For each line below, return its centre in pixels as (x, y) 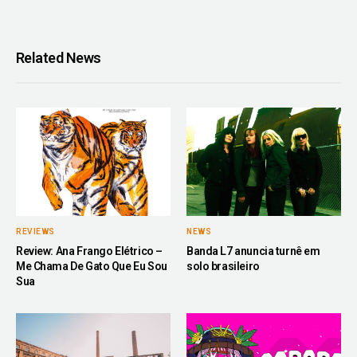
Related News (59, 58)
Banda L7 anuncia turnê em (253, 251)
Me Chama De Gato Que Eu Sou (92, 267)
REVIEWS (35, 232)
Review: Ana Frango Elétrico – (89, 251)
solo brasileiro (223, 267)
